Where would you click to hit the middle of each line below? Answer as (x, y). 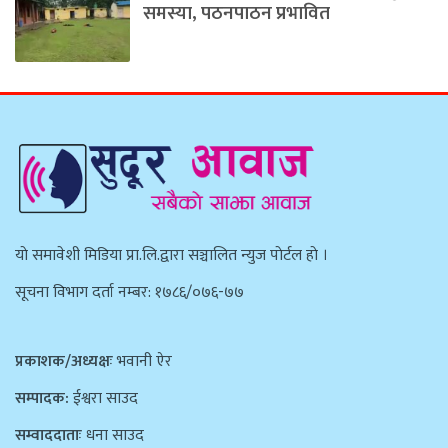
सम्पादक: (42, 398)
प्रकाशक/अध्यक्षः (64, 361)
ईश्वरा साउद (103, 398)
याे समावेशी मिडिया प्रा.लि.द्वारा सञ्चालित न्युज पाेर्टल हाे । (171, 256)
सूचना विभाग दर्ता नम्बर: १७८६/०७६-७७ (129, 293)
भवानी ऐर (142, 361)
